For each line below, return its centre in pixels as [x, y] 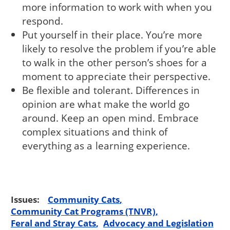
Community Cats [84, 199]
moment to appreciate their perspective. [116, 76]
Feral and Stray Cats [53, 223]
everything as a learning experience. [106, 145]
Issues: [26, 199]
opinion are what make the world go [106, 104]
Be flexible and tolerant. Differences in [111, 90]
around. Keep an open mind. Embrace [110, 118]
